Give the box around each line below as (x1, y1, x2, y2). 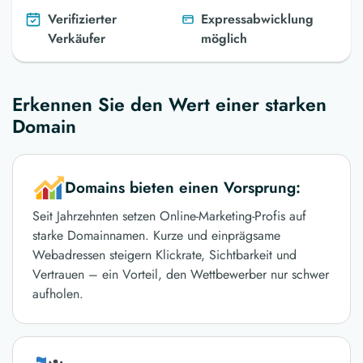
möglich (201, 29, 247, 49)
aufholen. (32, 284, 83, 304)
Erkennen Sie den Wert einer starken (12, 91, 327, 119)
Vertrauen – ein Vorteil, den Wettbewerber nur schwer (32, 265, 329, 284)
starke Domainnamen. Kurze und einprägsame (32, 226, 280, 246)
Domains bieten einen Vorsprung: (65, 176, 301, 199)
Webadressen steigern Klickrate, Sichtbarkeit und (32, 246, 297, 265)
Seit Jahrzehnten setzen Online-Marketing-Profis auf (32, 207, 306, 226)
